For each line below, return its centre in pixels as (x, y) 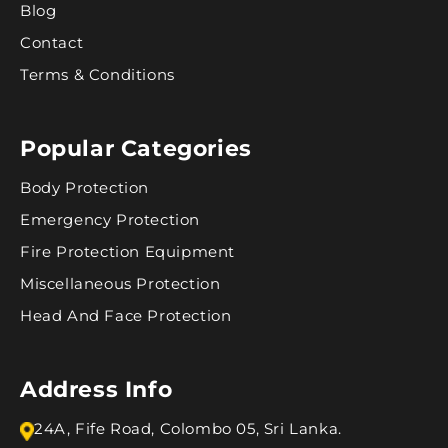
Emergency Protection (110, 219)
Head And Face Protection (126, 315)
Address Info (96, 389)
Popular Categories (136, 148)
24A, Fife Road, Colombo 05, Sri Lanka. (188, 428)
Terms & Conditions (97, 74)
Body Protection (84, 187)
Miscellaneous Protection (120, 283)
